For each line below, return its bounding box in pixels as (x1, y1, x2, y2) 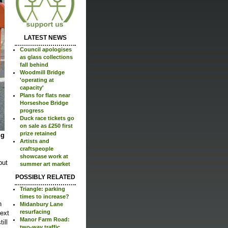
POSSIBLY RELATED (15, 173, 75, 181)
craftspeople (20, 145, 53, 152)
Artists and (20, 137, 49, 144)
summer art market (20, 160, 70, 167)
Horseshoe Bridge (20, 99, 68, 106)
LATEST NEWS (24, 34, 67, 41)
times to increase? (20, 193, 69, 199)
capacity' (20, 84, 44, 91)
